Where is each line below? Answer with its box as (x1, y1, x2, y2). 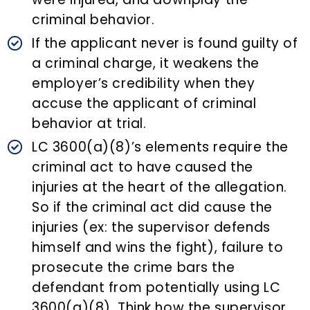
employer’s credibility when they (32, 74, 255, 93)
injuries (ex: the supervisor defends (32, 218, 271, 237)
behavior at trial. (32, 114, 147, 134)
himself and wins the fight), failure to (32, 238, 284, 257)
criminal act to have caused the (32, 158, 253, 177)
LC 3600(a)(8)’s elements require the (32, 138, 289, 157)
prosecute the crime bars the (32, 258, 235, 277)
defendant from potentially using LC (32, 278, 281, 298)
